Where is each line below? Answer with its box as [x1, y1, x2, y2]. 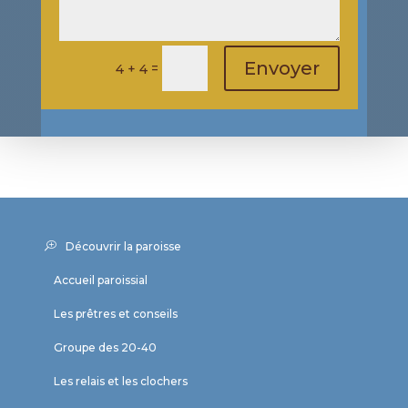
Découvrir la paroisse [65, 239, 181, 253]
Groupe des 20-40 [53, 340, 157, 354]
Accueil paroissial [53, 272, 148, 287]
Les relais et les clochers [53, 373, 188, 388]
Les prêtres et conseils [53, 306, 178, 321]
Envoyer [244, 56, 321, 79]
